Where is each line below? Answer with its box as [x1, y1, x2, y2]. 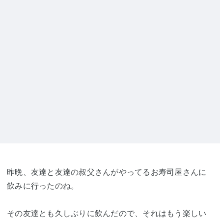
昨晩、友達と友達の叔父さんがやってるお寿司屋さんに [7, 167, 207, 177]
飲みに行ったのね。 [7, 181, 79, 191]
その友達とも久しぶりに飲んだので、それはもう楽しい [7, 208, 207, 218]
